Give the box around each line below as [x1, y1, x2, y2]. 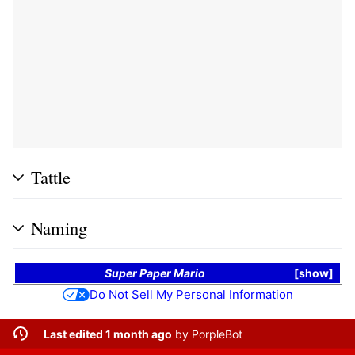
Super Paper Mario [105, 266, 206, 281]
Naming [31, 216, 87, 240]
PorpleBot [191, 326, 242, 341]
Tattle [31, 165, 71, 189]
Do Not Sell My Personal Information [89, 287, 293, 303]
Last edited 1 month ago [43, 326, 172, 341]
